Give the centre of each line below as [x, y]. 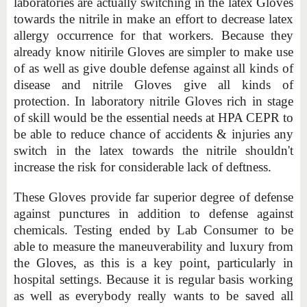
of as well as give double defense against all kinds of [153, 68]
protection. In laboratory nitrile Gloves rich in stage [153, 101]
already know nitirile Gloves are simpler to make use [153, 51]
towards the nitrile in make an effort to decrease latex [153, 19]
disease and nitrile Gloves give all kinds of [153, 84]
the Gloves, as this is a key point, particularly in [153, 262]
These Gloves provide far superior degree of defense [153, 197]
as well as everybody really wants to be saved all [153, 295]
